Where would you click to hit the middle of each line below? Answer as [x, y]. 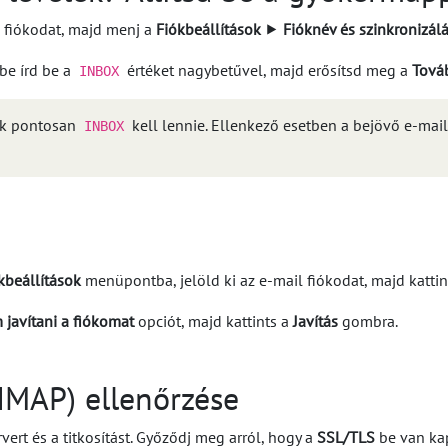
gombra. [368, 321]
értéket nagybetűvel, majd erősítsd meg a [267, 70]
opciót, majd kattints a [213, 321]
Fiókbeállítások [208, 29]
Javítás [315, 321]
